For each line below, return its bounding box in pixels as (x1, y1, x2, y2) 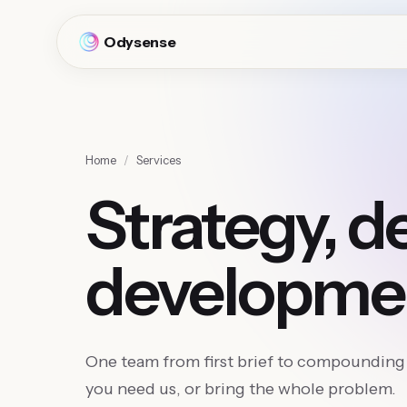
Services (136, 153, 181, 167)
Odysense (104, 33, 176, 51)
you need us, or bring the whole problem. (85, 379, 396, 399)
